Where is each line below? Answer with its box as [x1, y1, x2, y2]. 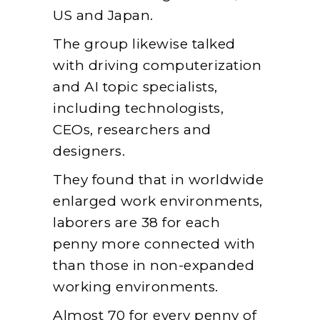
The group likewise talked [53, 36, 236, 53]
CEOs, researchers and [53, 121, 211, 139]
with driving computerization [53, 57, 261, 74]
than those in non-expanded [53, 257, 254, 274]
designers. [53, 143, 125, 160]
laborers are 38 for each [53, 214, 220, 231]
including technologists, [53, 100, 224, 117]
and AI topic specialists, [53, 79, 218, 96]
